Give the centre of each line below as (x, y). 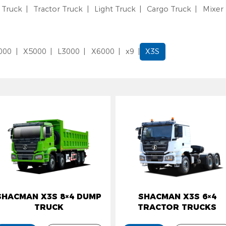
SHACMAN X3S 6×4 (177, 197)
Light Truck (115, 9)
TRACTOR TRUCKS (177, 207)
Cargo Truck (169, 9)
